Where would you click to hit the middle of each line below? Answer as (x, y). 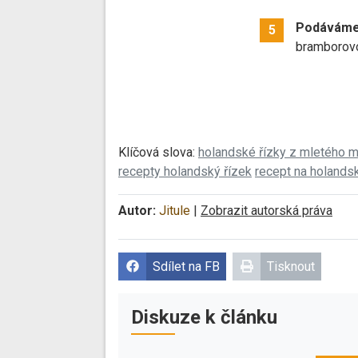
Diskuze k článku (204, 318)
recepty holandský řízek (185, 172)
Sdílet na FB (186, 267)
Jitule (175, 211)
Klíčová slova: (158, 153)
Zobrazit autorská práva (267, 211)
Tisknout (291, 267)
